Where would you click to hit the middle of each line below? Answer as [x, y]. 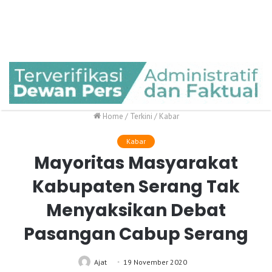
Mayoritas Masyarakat [136, 163]
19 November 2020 [155, 262]
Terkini [141, 117]
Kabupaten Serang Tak [136, 187]
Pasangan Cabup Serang [136, 234]
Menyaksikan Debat [136, 211]
